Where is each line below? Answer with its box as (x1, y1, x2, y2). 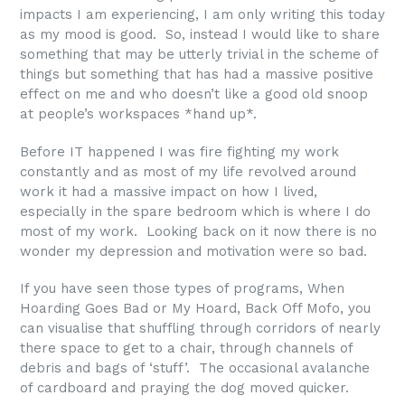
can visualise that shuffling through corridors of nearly (20, 320, 381, 337)
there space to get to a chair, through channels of (20, 340, 353, 357)
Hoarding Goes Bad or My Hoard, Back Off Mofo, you (20, 300, 371, 317)
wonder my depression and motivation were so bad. (20, 242, 367, 259)
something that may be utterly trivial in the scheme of (20, 46, 378, 63)
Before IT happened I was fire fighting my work (20, 143, 339, 160)
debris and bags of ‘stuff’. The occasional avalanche (20, 360, 370, 377)
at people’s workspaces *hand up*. (20, 106, 257, 123)
